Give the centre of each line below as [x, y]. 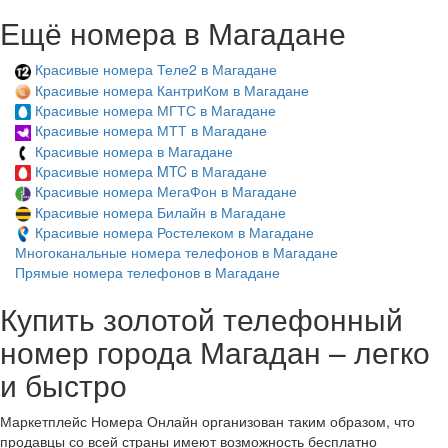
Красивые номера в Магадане [134, 150]
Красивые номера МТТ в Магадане [151, 130]
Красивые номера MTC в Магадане [151, 170]
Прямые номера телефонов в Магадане [147, 272]
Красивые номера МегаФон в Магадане [166, 191]
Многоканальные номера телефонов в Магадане [176, 252]
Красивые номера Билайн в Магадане [160, 211]
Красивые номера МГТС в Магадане [155, 109]
